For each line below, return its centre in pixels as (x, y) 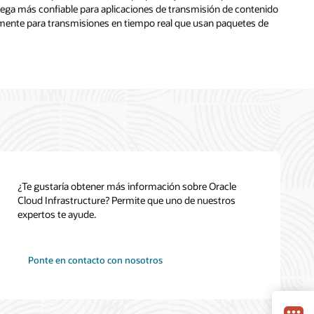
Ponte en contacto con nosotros (95, 260)
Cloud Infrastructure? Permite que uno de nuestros (127, 200)
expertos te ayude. (57, 214)
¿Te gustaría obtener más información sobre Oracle (127, 186)
